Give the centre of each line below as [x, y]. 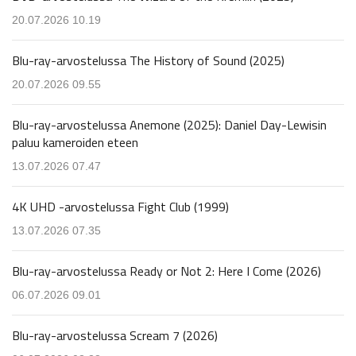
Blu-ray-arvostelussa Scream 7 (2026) [115, 335]
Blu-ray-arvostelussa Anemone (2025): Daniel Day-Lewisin [169, 124]
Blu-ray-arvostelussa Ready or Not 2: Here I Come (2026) [166, 271]
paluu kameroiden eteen [75, 142]
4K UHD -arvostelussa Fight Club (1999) [120, 206]
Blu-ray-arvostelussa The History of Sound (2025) [148, 60]
